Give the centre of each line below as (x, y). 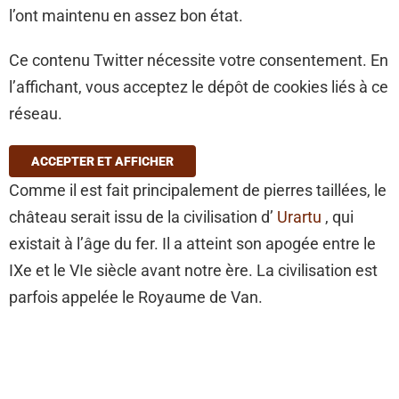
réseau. (36, 114)
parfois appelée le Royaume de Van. (139, 297)
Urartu (299, 217)
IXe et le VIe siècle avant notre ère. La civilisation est (193, 271)
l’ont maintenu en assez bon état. (126, 16)
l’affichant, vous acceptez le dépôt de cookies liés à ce (199, 87)
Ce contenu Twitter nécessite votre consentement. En (199, 61)
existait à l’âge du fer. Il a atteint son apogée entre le (192, 244)
